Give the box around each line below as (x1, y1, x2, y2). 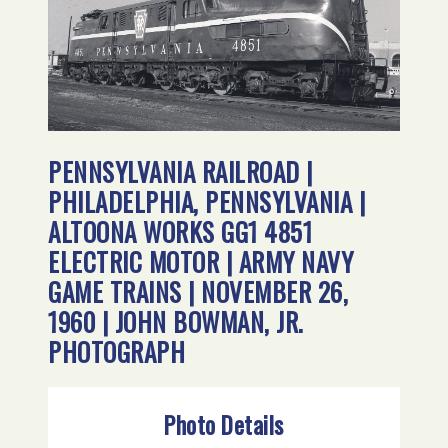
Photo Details (164, 407, 284, 443)
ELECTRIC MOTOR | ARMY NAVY (48, 242, 354, 280)
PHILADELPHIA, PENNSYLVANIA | (48, 182, 366, 220)
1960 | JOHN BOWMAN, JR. (48, 302, 304, 340)
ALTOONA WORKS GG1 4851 (48, 212, 313, 250)
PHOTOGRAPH (48, 332, 186, 370)
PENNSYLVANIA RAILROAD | (48, 152, 313, 190)
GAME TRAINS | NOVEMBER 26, (48, 272, 349, 310)
